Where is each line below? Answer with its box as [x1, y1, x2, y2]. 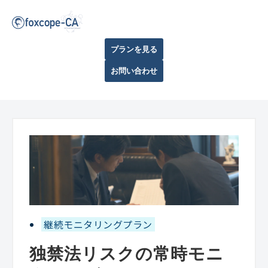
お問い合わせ [111, 66, 157, 76]
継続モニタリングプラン [41, 217, 156, 232]
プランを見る [111, 44, 157, 54]
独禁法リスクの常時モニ [29, 244, 224, 263]
